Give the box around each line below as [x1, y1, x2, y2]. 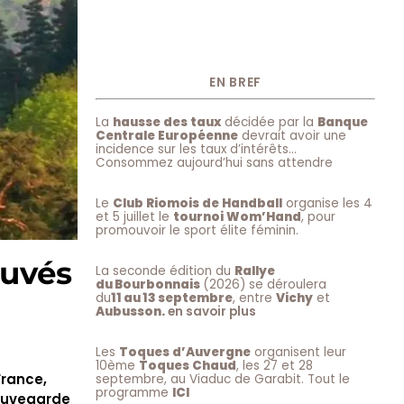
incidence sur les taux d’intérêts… [96, 141, 297, 159]
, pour [301, 208, 335, 226]
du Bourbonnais [96, 276, 203, 294]
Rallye [234, 262, 275, 280]
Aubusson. [96, 303, 168, 321]
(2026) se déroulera [203, 276, 326, 294]
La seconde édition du [96, 262, 234, 280]
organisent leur [251, 344, 346, 362]
